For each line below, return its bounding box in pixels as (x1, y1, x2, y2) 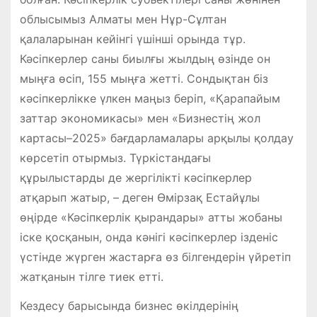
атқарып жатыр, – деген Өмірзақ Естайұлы (19, 190, 260, 205)
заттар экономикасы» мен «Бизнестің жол (19, 111, 260, 126)
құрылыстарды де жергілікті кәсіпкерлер (19, 171, 252, 185)
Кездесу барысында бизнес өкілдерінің (19, 299, 238, 313)
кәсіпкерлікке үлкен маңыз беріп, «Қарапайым (19, 91, 280, 106)
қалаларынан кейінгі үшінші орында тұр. (19, 32, 246, 47)
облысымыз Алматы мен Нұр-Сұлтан (19, 12, 226, 27)
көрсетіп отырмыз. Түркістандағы (19, 151, 211, 166)
